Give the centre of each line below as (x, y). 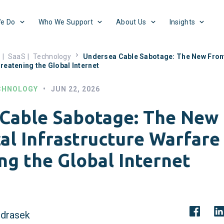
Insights (182, 22)
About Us (131, 22)
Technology (52, 56)
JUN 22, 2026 (75, 89)
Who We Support (66, 22)
